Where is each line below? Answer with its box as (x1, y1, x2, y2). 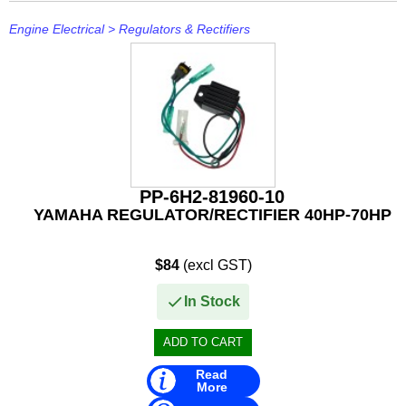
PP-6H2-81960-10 (140, 186, 285, 207)
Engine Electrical (9, 21, 104, 36)
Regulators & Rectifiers (119, 21, 250, 36)
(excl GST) (179, 256, 252, 273)
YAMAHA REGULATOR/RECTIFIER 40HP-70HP (33, 205, 391, 224)
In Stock (184, 293, 240, 309)
